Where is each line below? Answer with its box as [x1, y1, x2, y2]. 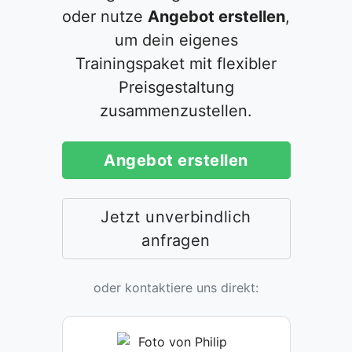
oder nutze [62, 6, 148, 26]
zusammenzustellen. [100, 101, 252, 120]
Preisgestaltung [118, 77, 234, 97]
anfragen [141, 230, 211, 250]
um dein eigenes [114, 30, 238, 49]
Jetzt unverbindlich [101, 207, 251, 226]
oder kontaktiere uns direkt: [93, 279, 258, 295]
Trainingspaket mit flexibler [75, 53, 277, 73]
